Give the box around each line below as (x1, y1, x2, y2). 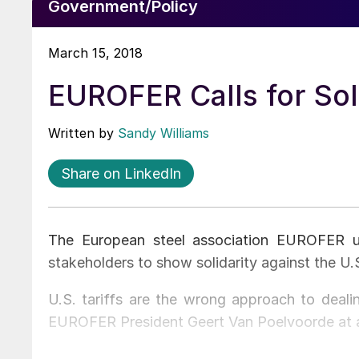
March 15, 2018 (48, 44, 143, 61)
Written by (48, 124, 118, 141)
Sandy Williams (118, 124, 209, 141)
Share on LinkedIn (61, 164, 181, 182)
